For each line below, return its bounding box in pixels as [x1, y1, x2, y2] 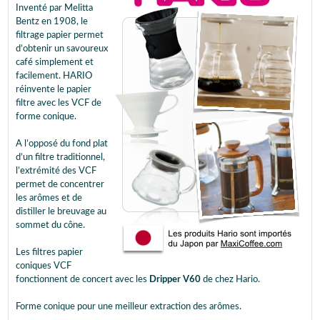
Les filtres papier [16, 248, 83, 257]
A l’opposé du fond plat [16, 139, 108, 149]
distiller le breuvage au [16, 207, 106, 216]
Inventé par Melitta [16, 4, 93, 13]
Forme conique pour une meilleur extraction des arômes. [16, 302, 241, 311]
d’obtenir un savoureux [16, 44, 108, 54]
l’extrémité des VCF [16, 166, 96, 176]
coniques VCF [16, 261, 71, 271]
